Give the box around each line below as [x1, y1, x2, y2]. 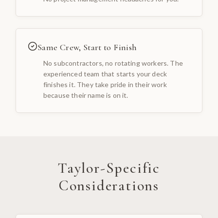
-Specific [100, 159, 160, 177]
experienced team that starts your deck [43, 70, 167, 78]
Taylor [57, 159, 100, 177]
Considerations [58, 177, 160, 195]
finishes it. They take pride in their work [43, 80, 167, 89]
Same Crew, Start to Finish [37, 42, 137, 53]
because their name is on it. [43, 91, 128, 99]
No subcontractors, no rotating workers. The [43, 59, 183, 67]
